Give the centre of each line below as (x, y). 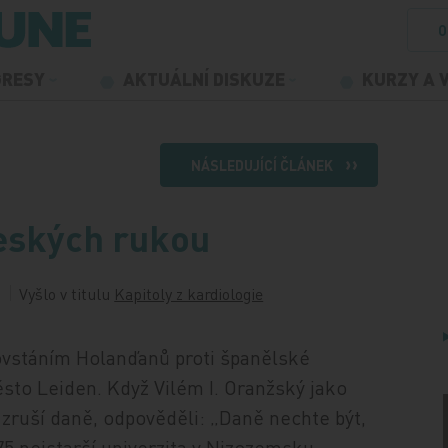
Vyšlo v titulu (67, 293)
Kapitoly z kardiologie (189, 293)
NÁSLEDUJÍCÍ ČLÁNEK (261, 165)
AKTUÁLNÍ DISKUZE (205, 78)
